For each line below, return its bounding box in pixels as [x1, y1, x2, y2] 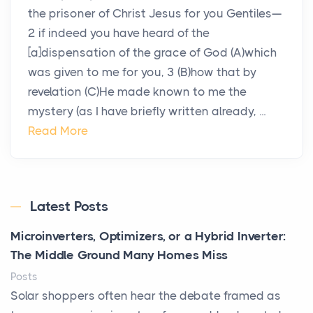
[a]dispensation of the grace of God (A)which [28, 45, 277, 60]
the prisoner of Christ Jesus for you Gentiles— [28, 6, 282, 21]
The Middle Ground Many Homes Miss [10, 248, 228, 263]
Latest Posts [30, 198, 108, 215]
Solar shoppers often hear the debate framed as [10, 289, 281, 303]
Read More [28, 124, 88, 138]
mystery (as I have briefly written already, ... [28, 104, 265, 119]
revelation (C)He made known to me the [28, 85, 247, 99]
